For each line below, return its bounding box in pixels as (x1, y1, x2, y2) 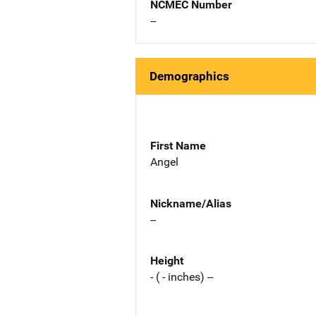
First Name (150, 138, 206, 152)
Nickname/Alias (150, 196, 231, 210)
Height (150, 254, 183, 268)
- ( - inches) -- (150, 270, 213, 284)
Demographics (150, 69, 229, 83)
